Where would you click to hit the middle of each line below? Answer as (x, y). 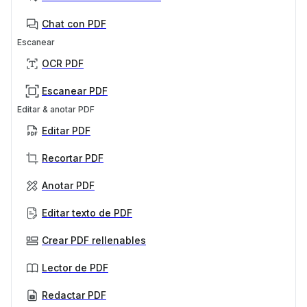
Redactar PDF (74, 295)
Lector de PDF (75, 267)
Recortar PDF (73, 158)
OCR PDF (63, 63)
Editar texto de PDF (87, 212)
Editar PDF (66, 130)
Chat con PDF (74, 23)
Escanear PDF (75, 90)
